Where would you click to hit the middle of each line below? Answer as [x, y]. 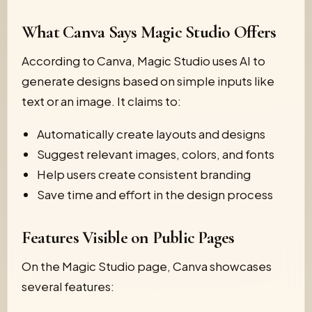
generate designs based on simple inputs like [148, 81]
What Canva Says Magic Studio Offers [149, 32]
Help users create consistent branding [144, 174]
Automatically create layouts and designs [151, 134]
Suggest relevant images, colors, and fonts [156, 154]
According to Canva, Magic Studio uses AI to [143, 61]
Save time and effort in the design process [155, 194]
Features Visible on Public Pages [128, 237]
